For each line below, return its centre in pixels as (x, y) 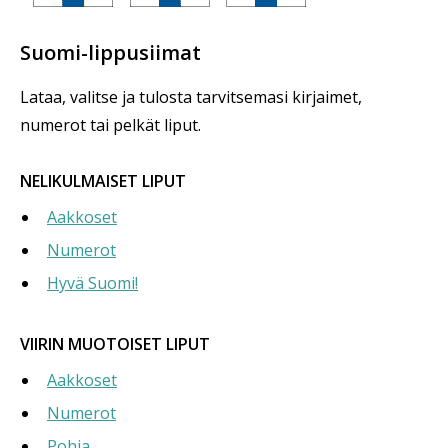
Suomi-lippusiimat (110, 52)
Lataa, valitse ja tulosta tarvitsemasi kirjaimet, (191, 96)
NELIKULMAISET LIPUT (103, 180)
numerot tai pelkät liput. (110, 124)
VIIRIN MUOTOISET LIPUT (115, 343)
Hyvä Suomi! (92, 282)
